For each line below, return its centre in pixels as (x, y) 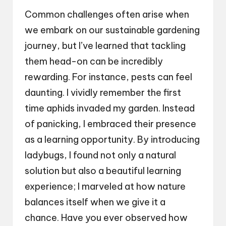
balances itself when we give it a (95, 202)
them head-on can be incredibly (94, 62)
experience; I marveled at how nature (105, 187)
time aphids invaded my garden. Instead (110, 108)
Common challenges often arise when (107, 15)
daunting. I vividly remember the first (103, 93)
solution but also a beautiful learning (103, 171)
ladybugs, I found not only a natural (100, 155)
